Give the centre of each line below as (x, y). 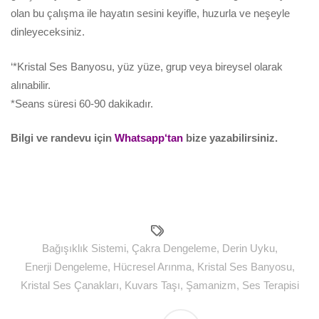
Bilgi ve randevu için (63, 138)
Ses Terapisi (270, 285)
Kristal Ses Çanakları (69, 285)
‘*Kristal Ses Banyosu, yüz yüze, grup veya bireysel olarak (147, 66)
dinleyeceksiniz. (48, 32)
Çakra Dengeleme (174, 248)
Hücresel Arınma (152, 266)
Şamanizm (211, 285)
